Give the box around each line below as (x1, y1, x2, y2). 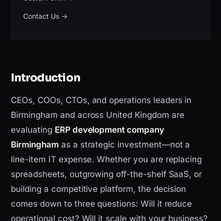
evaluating (11, 125, 55, 135)
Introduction (11, 71, 80, 85)
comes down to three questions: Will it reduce (11, 199, 192, 209)
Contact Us (23, 11, 59, 20)
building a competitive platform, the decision (11, 184, 186, 194)
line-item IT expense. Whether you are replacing (11, 154, 202, 165)
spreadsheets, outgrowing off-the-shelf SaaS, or (11, 169, 202, 180)
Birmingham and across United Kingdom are (11, 110, 184, 120)
